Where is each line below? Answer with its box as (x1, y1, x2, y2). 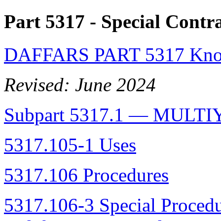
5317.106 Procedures (4, 164, 169, 185)
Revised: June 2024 (4, 74, 156, 95)
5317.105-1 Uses (4, 134, 136, 155)
